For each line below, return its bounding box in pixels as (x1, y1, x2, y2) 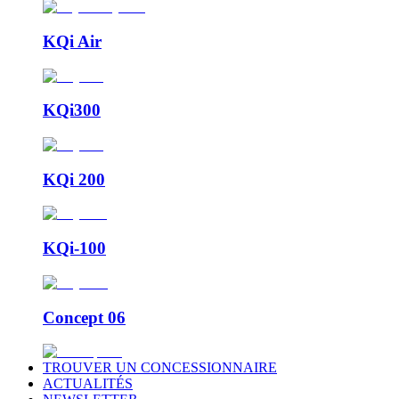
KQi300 (43, 101, 101, 120)
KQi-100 (43, 239, 106, 258)
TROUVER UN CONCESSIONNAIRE (43, 360, 277, 376)
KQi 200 (43, 169, 105, 189)
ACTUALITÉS (43, 376, 133, 392)
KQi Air (43, 31, 102, 51)
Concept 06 (43, 307, 126, 327)
